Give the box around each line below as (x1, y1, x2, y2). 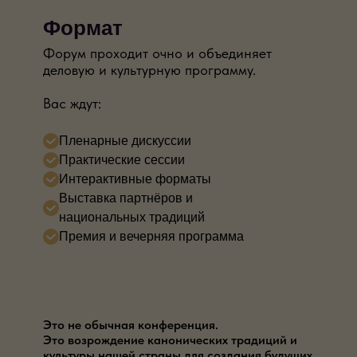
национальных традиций (59, 210, 205, 224)
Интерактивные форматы (59, 171, 211, 186)
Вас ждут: (43, 94, 101, 112)
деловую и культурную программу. (43, 61, 256, 78)
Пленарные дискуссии (59, 133, 191, 147)
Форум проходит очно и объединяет (43, 44, 272, 61)
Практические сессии (59, 152, 185, 167)
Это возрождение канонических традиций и (43, 331, 297, 347)
